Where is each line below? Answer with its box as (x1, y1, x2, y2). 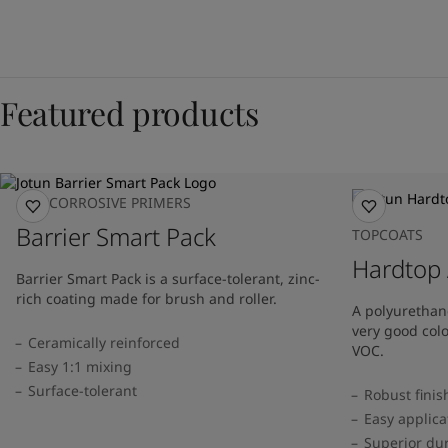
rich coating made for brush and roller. (16, 288, 277, 308)
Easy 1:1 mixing (28, 356, 132, 376)
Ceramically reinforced (28, 332, 180, 352)
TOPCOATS (352, 224, 423, 244)
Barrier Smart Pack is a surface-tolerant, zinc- (16, 268, 320, 288)
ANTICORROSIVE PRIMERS (16, 192, 191, 212)
